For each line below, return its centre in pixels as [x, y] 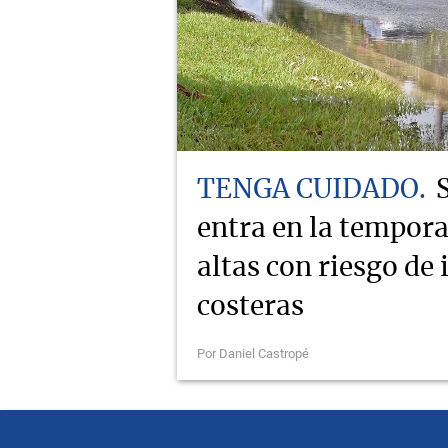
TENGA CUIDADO [308, 189]
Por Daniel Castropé [253, 353]
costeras [250, 306]
